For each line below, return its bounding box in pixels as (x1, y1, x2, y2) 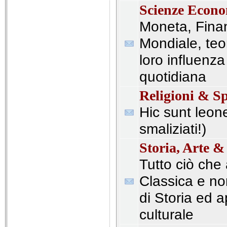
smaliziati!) (139, 121, 206, 137)
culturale (139, 206, 194, 222)
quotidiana (139, 68, 206, 85)
